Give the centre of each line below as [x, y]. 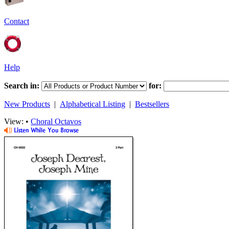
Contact [17, 21]
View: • [17, 121]
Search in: [22, 86]
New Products [27, 104]
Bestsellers [152, 104]
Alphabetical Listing [93, 104]
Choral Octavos [56, 121]
